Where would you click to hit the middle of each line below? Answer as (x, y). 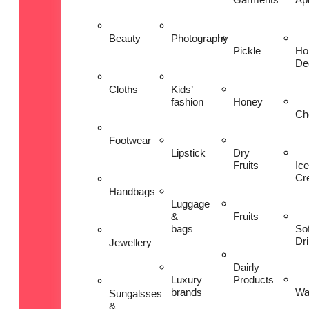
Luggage (190, 204)
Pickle (247, 51)
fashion (187, 102)
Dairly (246, 268)
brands (187, 292)
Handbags (132, 192)
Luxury (187, 280)
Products (253, 280)
